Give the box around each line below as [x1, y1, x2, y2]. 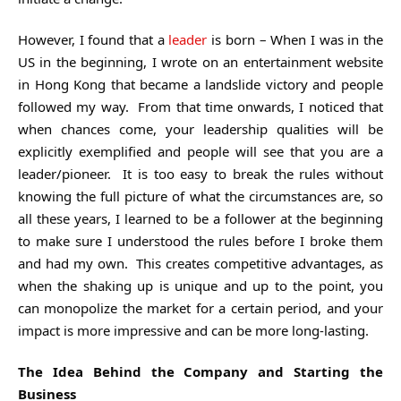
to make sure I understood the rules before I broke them [18, 231, 383, 250]
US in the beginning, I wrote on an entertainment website [18, 52, 383, 71]
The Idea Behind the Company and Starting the [18, 362, 383, 380]
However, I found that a [18, 30, 169, 48]
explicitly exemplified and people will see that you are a [18, 141, 383, 160]
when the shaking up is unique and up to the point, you [18, 276, 383, 294]
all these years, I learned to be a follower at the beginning [18, 209, 383, 227]
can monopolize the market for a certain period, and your [18, 298, 383, 317]
